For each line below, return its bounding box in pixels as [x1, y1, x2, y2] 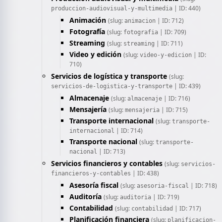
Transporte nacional [69, 137, 137, 146]
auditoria [120, 194, 151, 201]
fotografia [123, 29, 158, 36]
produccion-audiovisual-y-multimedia [51, 5, 172, 12]
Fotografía [69, 27, 105, 36]
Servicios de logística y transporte [51, 71, 167, 81]
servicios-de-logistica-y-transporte [51, 83, 172, 90]
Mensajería [69, 105, 107, 114]
